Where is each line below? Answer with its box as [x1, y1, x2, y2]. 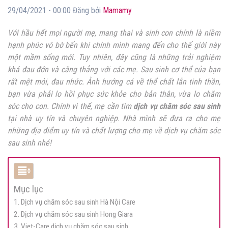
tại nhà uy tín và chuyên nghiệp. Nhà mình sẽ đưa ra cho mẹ [8, 113, 220, 124]
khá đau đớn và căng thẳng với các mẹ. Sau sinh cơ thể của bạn [8, 65, 220, 75]
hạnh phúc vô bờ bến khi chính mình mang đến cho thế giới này [8, 40, 220, 50]
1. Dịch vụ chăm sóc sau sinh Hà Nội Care [14, 197, 135, 207]
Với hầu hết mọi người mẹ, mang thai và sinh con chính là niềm [8, 28, 220, 38]
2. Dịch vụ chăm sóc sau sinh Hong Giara [14, 210, 133, 219]
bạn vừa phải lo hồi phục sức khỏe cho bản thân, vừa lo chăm [8, 89, 220, 99]
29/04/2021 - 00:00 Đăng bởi [8, 6, 103, 16]
